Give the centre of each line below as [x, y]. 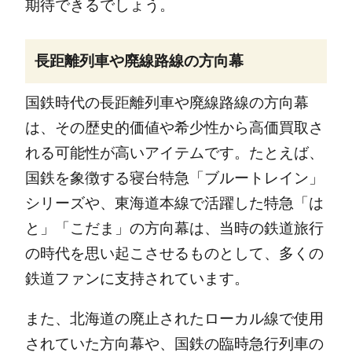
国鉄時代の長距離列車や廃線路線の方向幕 [167, 103]
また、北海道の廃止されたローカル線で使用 [174, 319]
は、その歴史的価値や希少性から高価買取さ [174, 128]
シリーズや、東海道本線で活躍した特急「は [174, 203]
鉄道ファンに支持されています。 [137, 279]
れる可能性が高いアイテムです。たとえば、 [174, 153]
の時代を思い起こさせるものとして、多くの [174, 254]
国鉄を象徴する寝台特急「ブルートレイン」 [174, 178]
